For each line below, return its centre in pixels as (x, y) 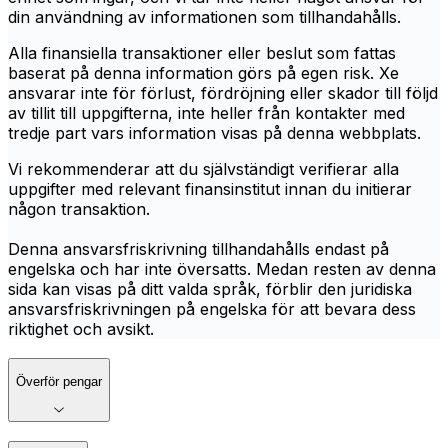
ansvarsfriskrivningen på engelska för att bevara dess (212, 309)
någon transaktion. (79, 209)
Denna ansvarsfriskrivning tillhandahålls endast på (198, 249)
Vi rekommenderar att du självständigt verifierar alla (203, 169)
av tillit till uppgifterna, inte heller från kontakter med (206, 113)
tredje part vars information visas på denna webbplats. (214, 133)
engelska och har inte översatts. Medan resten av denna (222, 269)
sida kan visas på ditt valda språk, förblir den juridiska (210, 289)
